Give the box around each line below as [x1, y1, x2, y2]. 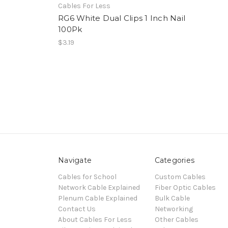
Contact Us [58, 204, 96, 213]
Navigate [58, 156, 92, 165]
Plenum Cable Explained [58, 193, 137, 203]
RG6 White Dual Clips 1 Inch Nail [58, 13, 185, 23]
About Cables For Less [58, 215, 132, 224]
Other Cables [154, 215, 198, 224]
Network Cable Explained [58, 183, 140, 192]
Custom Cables [154, 172, 206, 181]
